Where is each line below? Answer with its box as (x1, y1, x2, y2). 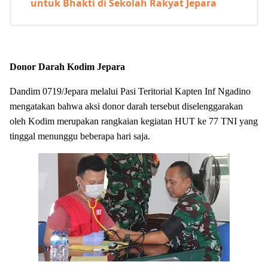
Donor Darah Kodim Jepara (10, 61, 125, 72)
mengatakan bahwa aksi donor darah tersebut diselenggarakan (10, 100, 243, 111)
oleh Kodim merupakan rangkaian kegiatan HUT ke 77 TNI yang (10, 115, 258, 126)
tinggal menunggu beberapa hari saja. (10, 130, 150, 141)
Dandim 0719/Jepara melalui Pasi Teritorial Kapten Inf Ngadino (10, 86, 251, 96)
